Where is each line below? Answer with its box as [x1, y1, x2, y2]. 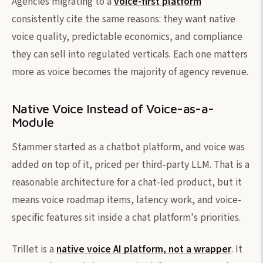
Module [12, 114, 54, 130]
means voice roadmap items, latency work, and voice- [12, 192, 241, 207]
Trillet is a [12, 241, 56, 257]
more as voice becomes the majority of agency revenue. [12, 64, 248, 79]
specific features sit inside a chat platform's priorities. [12, 210, 241, 225]
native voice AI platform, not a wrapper [56, 241, 231, 257]
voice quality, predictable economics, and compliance [12, 29, 242, 44]
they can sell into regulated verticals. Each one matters [12, 46, 248, 62]
